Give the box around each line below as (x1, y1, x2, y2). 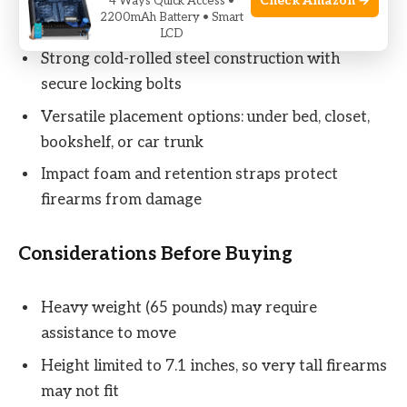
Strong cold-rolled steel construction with (41, 50, 340, 69)
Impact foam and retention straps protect (41, 165, 338, 184)
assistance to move (41, 324, 176, 343)
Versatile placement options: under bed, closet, (41, 107, 370, 126)
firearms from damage (41, 191, 202, 210)
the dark (41, 17, 102, 36)
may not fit (41, 382, 119, 401)
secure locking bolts (41, 75, 182, 94)
